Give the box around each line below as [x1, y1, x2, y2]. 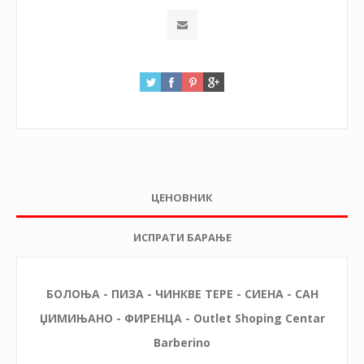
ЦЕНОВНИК [151, 189, 213, 205]
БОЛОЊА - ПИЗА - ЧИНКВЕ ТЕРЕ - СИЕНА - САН [45, 285, 318, 301]
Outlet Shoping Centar [193, 310, 325, 326]
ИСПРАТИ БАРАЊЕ [132, 229, 232, 245]
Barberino [154, 334, 210, 350]
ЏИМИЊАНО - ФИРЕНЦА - [39, 310, 193, 326]
